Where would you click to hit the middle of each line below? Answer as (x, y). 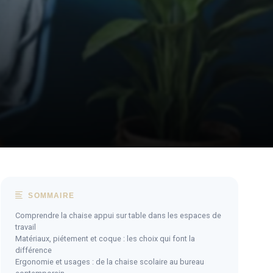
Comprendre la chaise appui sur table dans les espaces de (118, 215)
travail (26, 227)
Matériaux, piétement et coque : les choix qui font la (105, 238)
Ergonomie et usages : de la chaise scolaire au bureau (110, 261)
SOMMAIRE (50, 195)
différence (34, 250)
